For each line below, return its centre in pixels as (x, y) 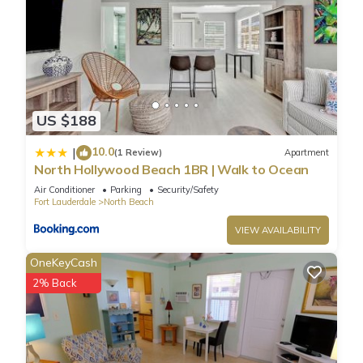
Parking (126, 189)
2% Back (55, 282)
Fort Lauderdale (65, 201)
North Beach (129, 201)
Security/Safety (188, 189)
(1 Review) (138, 153)
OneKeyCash (64, 262)
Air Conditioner (64, 189)
